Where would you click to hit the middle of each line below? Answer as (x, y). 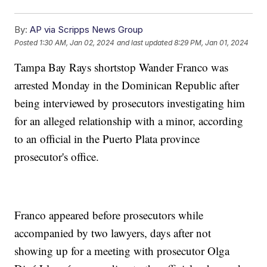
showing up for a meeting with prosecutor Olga (122, 251)
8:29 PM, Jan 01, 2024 (212, 42)
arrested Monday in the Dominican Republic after (127, 85)
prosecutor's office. (57, 157)
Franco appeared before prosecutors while (109, 215)
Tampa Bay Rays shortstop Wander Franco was (122, 67)
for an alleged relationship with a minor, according (129, 121)
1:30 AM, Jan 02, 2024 (77, 42)
